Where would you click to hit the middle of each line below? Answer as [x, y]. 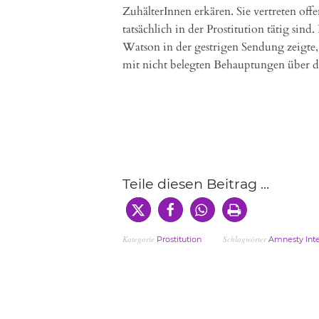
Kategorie [140, 239]
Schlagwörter [246, 239]
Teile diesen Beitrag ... [196, 184]
